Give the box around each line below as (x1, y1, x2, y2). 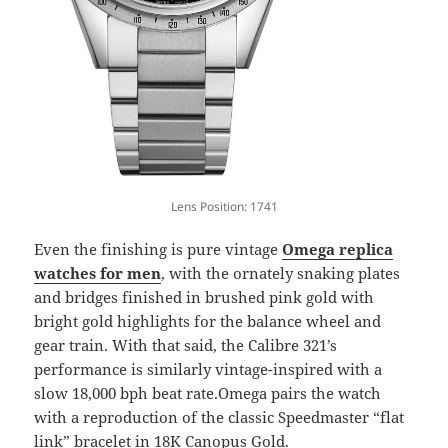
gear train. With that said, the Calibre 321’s (34, 335, 338, 356)
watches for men (34, 263, 162, 284)
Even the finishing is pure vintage (34, 239, 283, 260)
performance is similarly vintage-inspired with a (34, 359, 383, 380)
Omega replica (282, 239, 394, 260)
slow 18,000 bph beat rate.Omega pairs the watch (34, 383, 382, 404)
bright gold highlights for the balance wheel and (34, 311, 382, 332)
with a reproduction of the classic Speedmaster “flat (34, 407, 405, 428)
